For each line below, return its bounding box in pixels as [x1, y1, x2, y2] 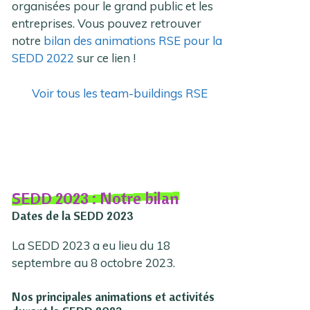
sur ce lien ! [74, 51, 136, 66]
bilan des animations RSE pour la [44, 33, 223, 48]
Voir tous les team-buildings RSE [32, 85, 208, 100]
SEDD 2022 [12, 51, 75, 66]
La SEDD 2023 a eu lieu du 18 [12, 238, 171, 253]
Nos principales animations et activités [12, 288, 215, 304]
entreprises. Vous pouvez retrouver [12, 16, 202, 31]
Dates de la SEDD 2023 [12, 208, 134, 224]
